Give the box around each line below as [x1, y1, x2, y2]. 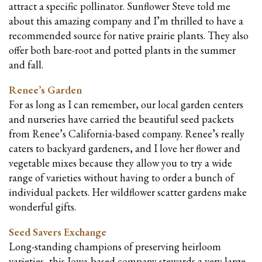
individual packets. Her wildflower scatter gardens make [9, 185, 247, 199]
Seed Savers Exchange [9, 225, 106, 239]
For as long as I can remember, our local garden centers [9, 98, 243, 112]
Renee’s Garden [9, 83, 82, 97]
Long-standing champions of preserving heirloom [9, 240, 221, 254]
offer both [9, 43, 53, 57]
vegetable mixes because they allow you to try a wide [9, 156, 232, 170]
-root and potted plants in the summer [72, 43, 236, 57]
